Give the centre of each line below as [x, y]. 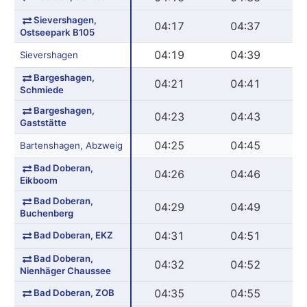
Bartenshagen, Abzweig [71, 145]
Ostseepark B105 [57, 32]
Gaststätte [43, 122]
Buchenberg [46, 213]
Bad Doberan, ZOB [74, 292]
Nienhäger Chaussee [65, 270]
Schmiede [41, 89]
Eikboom [38, 180]
